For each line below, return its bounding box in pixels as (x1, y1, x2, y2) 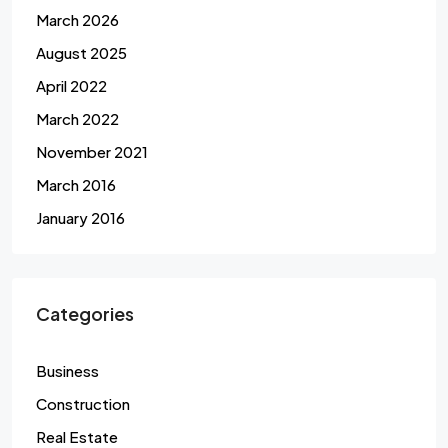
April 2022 (36, 76, 107, 96)
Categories (36, 302, 134, 326)
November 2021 (36, 142, 148, 162)
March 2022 (36, 109, 119, 129)
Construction (36, 394, 130, 414)
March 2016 (36, 175, 116, 195)
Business (36, 361, 99, 381)
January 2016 (36, 208, 125, 228)
